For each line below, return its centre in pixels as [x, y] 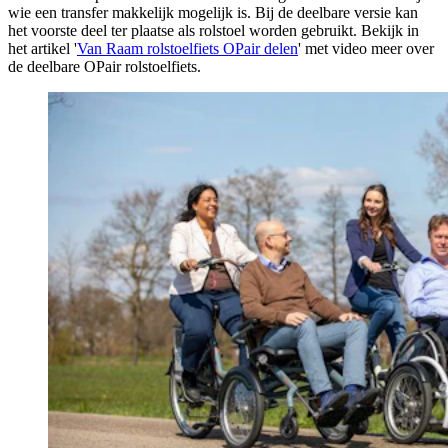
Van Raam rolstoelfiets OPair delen [187, 48]
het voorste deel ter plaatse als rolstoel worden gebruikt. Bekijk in [213, 30]
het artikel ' [42, 48]
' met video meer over [366, 48]
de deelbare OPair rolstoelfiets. [104, 66]
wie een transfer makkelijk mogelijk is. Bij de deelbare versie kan [213, 12]
